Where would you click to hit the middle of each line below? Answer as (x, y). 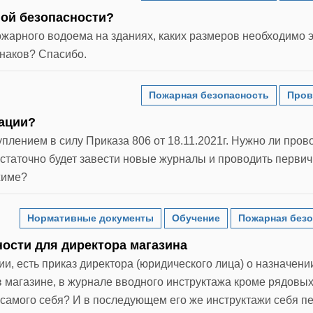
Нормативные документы (90, 218)
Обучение (196, 218)
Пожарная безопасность (209, 95)
